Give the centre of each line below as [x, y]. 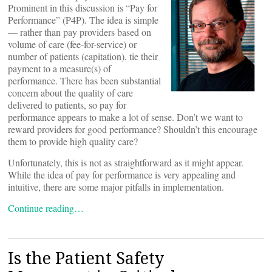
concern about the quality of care [70, 93]
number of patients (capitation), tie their [83, 56]
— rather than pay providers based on [80, 32]
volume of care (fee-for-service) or [72, 44]
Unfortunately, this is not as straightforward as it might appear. [126, 162]
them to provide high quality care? [73, 141]
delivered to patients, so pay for [67, 105]
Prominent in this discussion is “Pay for [83, 8]
